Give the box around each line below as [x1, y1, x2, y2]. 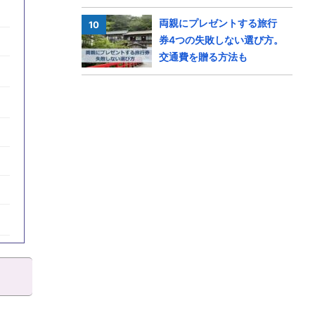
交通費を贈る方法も [159, 51, 247, 63]
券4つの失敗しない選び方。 [159, 34, 283, 46]
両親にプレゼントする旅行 [159, 17, 277, 29]
